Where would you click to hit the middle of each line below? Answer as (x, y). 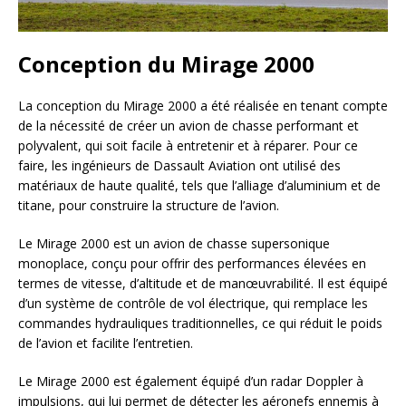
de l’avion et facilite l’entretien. (106, 343)
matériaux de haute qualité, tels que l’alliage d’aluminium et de (199, 185)
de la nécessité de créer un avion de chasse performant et (188, 125)
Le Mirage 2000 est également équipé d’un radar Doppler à (191, 381)
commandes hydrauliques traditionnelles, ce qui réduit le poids (200, 323)
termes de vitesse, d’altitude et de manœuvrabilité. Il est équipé (203, 283)
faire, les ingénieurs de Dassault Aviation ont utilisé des (179, 165)
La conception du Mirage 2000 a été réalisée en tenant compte (203, 105)
